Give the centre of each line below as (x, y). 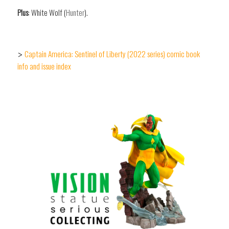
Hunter (75, 12)
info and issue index (44, 66)
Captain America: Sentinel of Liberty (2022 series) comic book (112, 54)
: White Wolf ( (47, 12)
